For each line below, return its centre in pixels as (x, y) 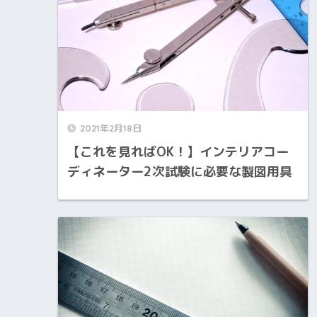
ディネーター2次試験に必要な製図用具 (180, 171)
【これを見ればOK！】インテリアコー (178, 151)
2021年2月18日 (111, 128)
